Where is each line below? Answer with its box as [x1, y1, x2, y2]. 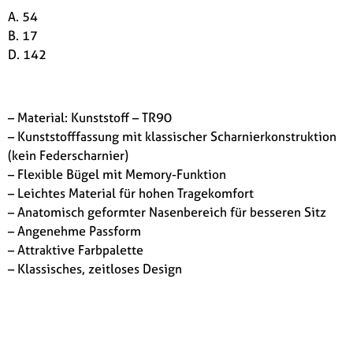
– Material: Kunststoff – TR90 [8, 108, 172, 126]
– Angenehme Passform [8, 221, 141, 240]
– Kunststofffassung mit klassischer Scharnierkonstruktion [8, 127, 336, 145]
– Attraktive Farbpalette [8, 240, 143, 258]
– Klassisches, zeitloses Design [8, 259, 182, 277]
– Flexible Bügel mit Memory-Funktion [8, 165, 226, 183]
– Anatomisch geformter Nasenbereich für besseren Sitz [8, 203, 326, 221]
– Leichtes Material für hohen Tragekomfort [8, 184, 254, 202]
